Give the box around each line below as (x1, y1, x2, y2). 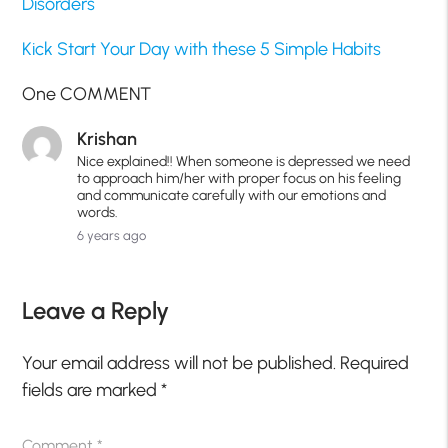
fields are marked (22, 379, 162, 402)
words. (77, 204, 119, 222)
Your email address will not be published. (22, 352, 337, 375)
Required (340, 352, 410, 375)
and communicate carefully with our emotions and (77, 187, 387, 205)
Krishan (77, 128, 138, 151)
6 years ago (77, 228, 147, 244)
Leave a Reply (22, 296, 170, 326)
